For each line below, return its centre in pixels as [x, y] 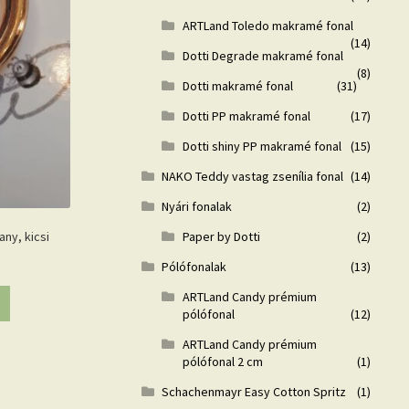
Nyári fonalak [197, 206]
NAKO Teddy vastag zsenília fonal [253, 176]
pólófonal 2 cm [223, 361]
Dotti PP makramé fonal [247, 115]
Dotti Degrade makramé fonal [263, 55]
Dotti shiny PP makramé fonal [262, 146]
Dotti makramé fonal [238, 85]
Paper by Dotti [222, 236]
